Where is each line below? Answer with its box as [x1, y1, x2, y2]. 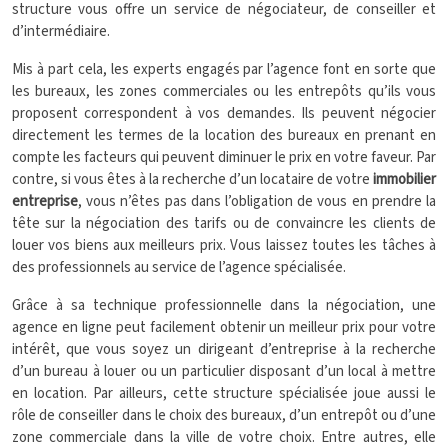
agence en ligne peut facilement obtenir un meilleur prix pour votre [12, 317, 436, 338]
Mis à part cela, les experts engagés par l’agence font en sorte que [12, 59, 436, 80]
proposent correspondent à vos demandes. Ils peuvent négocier [12, 103, 436, 124]
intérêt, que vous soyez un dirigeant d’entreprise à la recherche [12, 339, 436, 360]
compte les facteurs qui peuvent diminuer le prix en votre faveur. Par [12, 147, 436, 168]
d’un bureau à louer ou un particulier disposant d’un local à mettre [12, 361, 436, 382]
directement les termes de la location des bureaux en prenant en [12, 125, 436, 146]
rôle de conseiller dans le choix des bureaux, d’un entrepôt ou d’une [12, 405, 436, 426]
